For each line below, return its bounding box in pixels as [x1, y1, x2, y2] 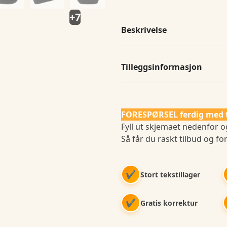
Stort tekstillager [140, 169, 200, 179]
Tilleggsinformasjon [121, 61, 202, 72]
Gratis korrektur [140, 198, 198, 208]
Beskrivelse [121, 24, 167, 35]
